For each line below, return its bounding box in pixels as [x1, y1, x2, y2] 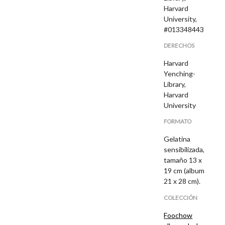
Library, [164, 79, 186, 88]
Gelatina [164, 135, 191, 144]
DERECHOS [164, 42, 195, 49]
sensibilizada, [164, 145, 205, 154]
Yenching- [164, 69, 196, 78]
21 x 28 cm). [164, 177, 201, 186]
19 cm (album [164, 166, 205, 175]
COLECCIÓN [164, 194, 198, 201]
